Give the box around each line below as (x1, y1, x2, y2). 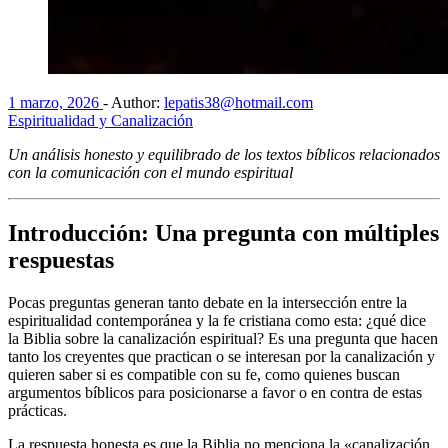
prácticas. (8, 401, 67, 419)
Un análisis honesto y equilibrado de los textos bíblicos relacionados (8, 145, 440, 163)
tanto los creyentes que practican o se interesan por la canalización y (8, 347, 435, 365)
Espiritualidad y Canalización (8, 111, 193, 129)
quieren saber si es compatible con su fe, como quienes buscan (8, 365, 400, 383)
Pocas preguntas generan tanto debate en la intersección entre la (8, 293, 407, 311)
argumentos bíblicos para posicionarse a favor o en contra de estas (8, 383, 422, 401)
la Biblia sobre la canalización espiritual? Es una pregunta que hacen (8, 329, 438, 347)
